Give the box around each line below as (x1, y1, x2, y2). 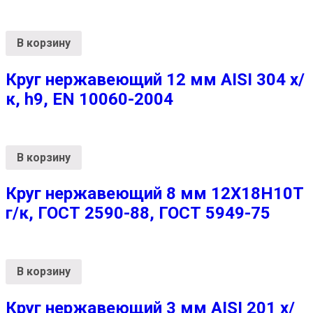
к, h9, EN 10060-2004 (6, 89, 173, 109)
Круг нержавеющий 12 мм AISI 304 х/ (6, 69, 305, 89)
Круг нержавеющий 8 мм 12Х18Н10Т (6, 184, 304, 204)
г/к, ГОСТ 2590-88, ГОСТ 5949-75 (6, 203, 270, 224)
